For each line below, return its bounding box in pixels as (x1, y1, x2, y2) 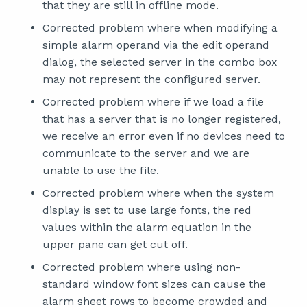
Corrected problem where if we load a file (42, 95, 264, 108)
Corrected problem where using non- (42, 260, 241, 273)
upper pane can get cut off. (42, 238, 188, 251)
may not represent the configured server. (42, 73, 260, 86)
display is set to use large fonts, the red (42, 204, 251, 217)
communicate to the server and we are (42, 147, 249, 160)
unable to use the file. (42, 164, 159, 177)
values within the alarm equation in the (42, 221, 251, 234)
